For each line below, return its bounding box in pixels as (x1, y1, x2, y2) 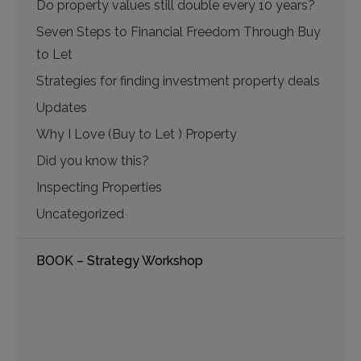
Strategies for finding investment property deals (36, 73, 320, 89)
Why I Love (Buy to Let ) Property (36, 127, 237, 142)
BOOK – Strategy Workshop (36, 253, 203, 268)
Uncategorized (36, 206, 124, 222)
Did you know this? (36, 153, 149, 168)
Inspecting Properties (36, 180, 162, 195)
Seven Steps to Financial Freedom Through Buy (36, 24, 321, 39)
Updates (36, 100, 87, 115)
